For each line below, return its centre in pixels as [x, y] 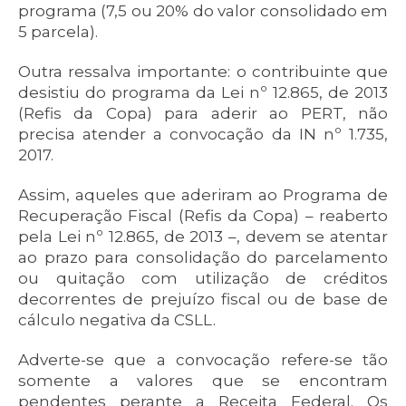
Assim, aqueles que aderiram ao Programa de [203, 195]
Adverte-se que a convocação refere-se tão [203, 360]
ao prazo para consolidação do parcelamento [203, 257]
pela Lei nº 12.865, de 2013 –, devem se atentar [203, 237]
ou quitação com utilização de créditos [203, 278]
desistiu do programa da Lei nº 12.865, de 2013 [203, 92]
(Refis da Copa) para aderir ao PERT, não [203, 113]
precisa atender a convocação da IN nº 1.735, [203, 134]
